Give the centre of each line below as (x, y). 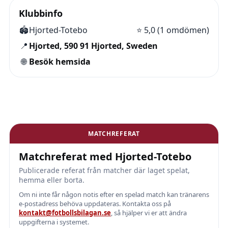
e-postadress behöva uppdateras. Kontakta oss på (95, 204)
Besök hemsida (60, 62)
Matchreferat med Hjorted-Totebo (105, 156)
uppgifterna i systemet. (54, 222)
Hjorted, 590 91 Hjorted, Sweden (93, 46)
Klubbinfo (41, 13)
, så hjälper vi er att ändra (149, 213)
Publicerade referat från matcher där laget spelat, (104, 170)
